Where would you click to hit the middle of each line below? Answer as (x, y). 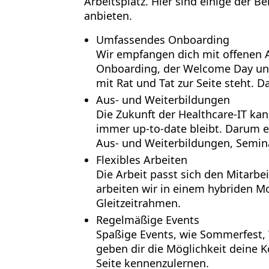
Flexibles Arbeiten (141, 160)
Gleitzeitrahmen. (138, 203)
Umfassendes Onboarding (162, 40)
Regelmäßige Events (147, 220)
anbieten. (108, 16)
